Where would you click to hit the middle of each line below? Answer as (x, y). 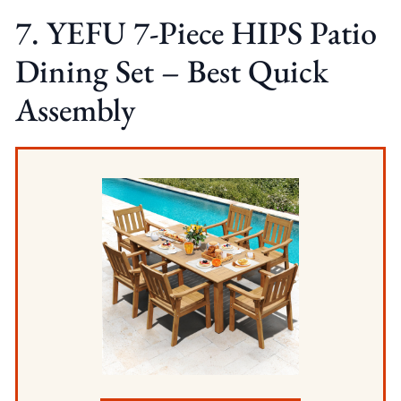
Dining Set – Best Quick (171, 72)
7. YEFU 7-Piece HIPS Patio (196, 33)
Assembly (75, 110)
